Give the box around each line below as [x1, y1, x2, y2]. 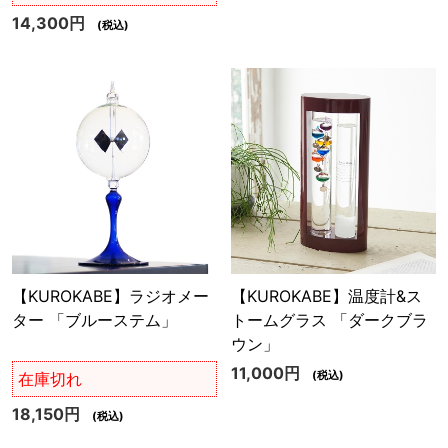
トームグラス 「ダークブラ [230, 310, 428, 331]
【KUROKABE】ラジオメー [11, 286, 209, 307]
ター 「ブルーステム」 [11, 310, 177, 331]
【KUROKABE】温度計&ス [230, 286, 422, 307]
